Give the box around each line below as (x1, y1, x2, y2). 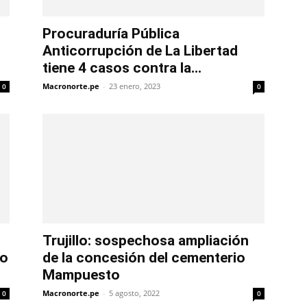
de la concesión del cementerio (42, 249, 245, 267)
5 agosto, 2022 (109, 288, 160, 299)
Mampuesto (42, 267, 120, 284)
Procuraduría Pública (42, 25, 180, 42)
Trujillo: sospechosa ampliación (42, 232, 249, 249)
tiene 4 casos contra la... (42, 60, 201, 77)
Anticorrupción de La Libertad (42, 42, 238, 60)
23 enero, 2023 (109, 81, 160, 92)
